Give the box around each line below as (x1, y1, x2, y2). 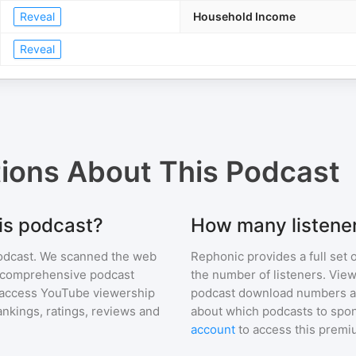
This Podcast (159, 154, 340, 189)
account (191, 322, 235, 337)
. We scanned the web (33, 249, 157, 264)
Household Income (193, 10, 296, 23)
